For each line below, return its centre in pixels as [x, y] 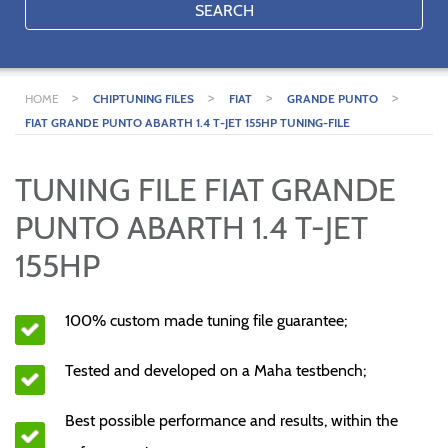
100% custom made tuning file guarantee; [206, 320]
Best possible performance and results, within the [231, 420]
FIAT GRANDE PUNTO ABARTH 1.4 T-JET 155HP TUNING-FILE [187, 122]
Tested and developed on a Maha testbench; [215, 370]
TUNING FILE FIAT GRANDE [205, 189]
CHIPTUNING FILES [143, 98]
